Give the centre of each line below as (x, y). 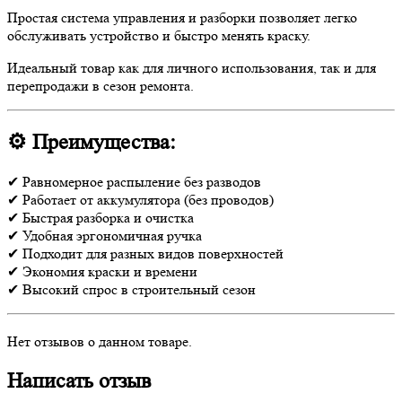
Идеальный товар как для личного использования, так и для (192, 67)
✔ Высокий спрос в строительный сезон (131, 289)
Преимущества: (104, 142)
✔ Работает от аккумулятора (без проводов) (140, 199)
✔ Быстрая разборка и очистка (100, 217)
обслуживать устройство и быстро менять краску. (159, 35)
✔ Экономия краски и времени (102, 271)
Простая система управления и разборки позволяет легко (182, 17)
